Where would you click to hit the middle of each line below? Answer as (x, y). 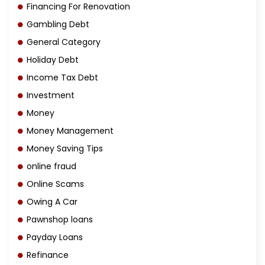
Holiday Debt (53, 59)
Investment (51, 95)
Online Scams (55, 184)
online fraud (51, 166)
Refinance (48, 255)
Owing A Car (52, 201)
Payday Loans (55, 237)
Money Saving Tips (65, 148)
